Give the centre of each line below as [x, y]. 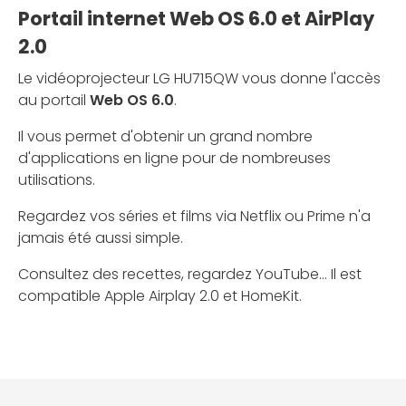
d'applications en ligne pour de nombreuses [174, 159]
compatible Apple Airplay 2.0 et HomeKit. [160, 296]
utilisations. [57, 180]
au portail [54, 101]
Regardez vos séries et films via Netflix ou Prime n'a [194, 217]
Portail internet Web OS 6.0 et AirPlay [196, 19]
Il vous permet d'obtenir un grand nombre [165, 137]
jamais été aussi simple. [101, 238]
